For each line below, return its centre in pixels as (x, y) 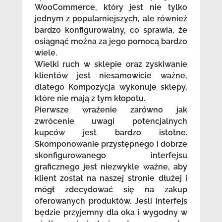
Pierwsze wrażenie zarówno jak (111, 110)
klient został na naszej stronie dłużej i (111, 178)
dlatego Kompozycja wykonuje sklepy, (111, 87)
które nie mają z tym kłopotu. (90, 98)
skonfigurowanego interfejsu (111, 155)
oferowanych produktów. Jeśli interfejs (111, 201)
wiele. (46, 53)
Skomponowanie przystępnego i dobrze (111, 144)
